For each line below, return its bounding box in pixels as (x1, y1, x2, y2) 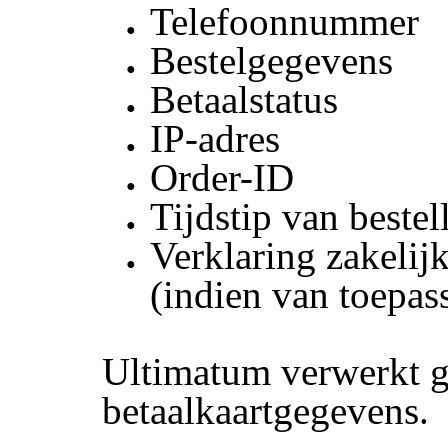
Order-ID (150, 156, 295, 200)
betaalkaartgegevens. (102, 388, 430, 432)
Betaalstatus (150, 78, 339, 122)
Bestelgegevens (150, 39, 394, 83)
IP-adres (150, 117, 281, 161)
